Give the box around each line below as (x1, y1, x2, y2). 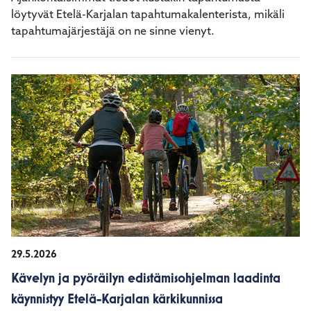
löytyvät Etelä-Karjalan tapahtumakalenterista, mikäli (11, 10, 285, 21)
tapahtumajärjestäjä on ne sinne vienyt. (11, 26, 215, 37)
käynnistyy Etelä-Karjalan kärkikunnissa (11, 291, 223, 307)
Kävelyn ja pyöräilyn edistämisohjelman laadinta (11, 270, 280, 286)
